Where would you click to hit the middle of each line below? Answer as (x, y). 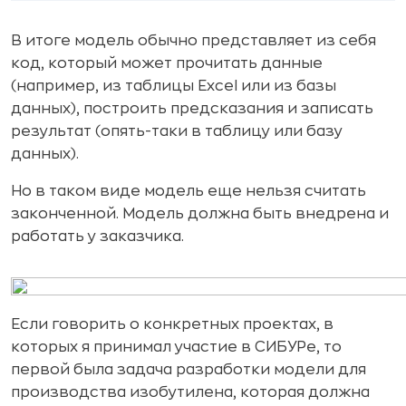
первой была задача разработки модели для (188, 369)
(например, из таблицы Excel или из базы (174, 86)
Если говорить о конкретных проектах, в (172, 324)
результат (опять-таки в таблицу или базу (177, 131)
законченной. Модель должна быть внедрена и (200, 213)
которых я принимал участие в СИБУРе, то (176, 347)
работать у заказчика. (97, 236)
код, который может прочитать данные (167, 63)
